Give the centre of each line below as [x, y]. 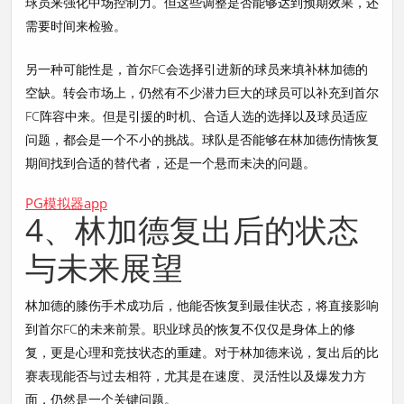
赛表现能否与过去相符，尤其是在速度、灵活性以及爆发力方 [196, 376]
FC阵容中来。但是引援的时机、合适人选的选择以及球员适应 [197, 116]
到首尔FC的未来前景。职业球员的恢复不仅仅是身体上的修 [190, 329]
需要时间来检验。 [76, 26]
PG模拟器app [66, 203]
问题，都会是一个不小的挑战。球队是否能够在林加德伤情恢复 [202, 139]
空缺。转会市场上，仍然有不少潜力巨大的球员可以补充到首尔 [202, 92]
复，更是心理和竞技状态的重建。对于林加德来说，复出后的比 [202, 352]
